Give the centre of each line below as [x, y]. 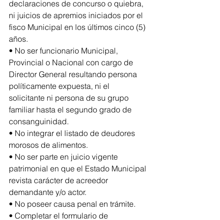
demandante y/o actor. [48, 192]
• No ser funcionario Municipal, [64, 50]
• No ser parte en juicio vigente [64, 156]
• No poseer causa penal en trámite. [72, 204]
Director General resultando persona [74, 74]
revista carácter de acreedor [59, 180]
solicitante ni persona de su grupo [70, 97]
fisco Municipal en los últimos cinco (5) [78, 27]
